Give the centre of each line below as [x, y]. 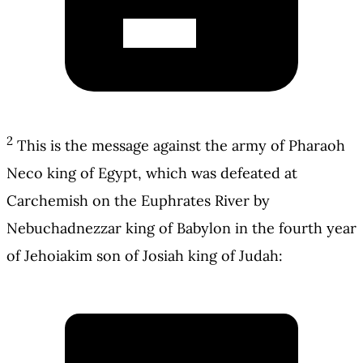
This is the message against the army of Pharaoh [181, 146]
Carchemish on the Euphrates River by [138, 201]
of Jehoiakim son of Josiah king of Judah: [145, 256]
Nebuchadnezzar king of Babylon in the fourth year [181, 228]
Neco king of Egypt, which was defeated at [152, 173]
